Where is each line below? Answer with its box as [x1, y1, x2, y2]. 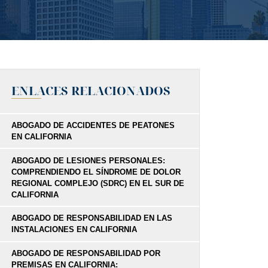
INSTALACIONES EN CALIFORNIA [11, 225, 137, 234]
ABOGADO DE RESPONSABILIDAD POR [11, 248, 160, 258]
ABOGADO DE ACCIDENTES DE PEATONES [11, 121, 175, 130]
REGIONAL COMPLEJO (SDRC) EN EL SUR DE [11, 178, 184, 188]
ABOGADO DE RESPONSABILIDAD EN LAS [11, 214, 172, 223]
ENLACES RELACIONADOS [11, 82, 170, 99]
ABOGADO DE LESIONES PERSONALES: [11, 156, 165, 165]
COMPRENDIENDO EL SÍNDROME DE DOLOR [11, 167, 181, 176]
